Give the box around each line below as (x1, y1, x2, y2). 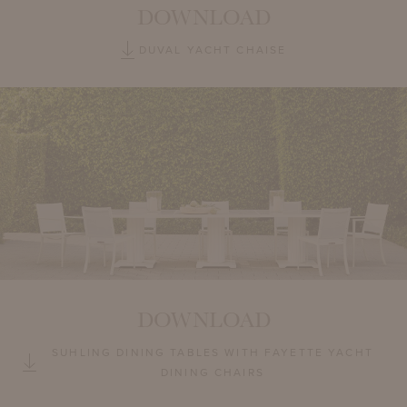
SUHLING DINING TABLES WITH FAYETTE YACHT (52, 346, 373, 360)
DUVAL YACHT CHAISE (138, 44, 287, 57)
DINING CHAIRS (161, 366, 264, 380)
